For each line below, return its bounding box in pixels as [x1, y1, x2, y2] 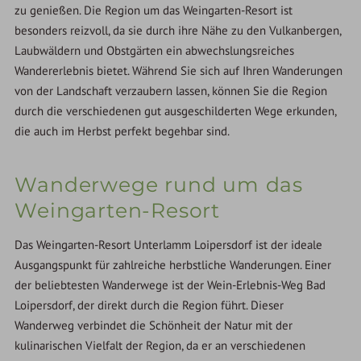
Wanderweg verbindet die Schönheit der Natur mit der [15, 317, 293, 334]
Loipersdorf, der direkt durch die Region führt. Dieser [15, 297, 284, 313]
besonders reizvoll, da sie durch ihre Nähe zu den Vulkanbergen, [15, 23, 342, 39]
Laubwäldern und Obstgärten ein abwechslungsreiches [15, 43, 295, 59]
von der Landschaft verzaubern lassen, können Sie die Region [15, 83, 328, 99]
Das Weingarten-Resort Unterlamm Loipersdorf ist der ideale [15, 237, 323, 253]
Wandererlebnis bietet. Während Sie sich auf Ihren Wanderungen [15, 63, 343, 79]
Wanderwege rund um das [15, 172, 303, 197]
